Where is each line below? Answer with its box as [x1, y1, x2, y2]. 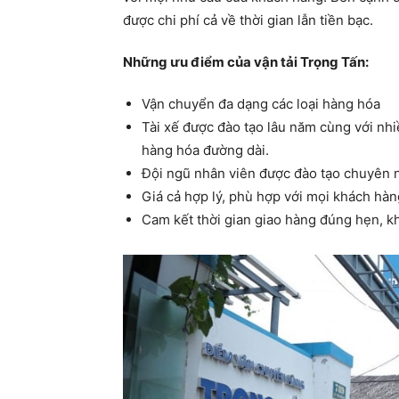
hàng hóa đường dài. [142, 142, 269, 159]
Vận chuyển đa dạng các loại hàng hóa [142, 95, 380, 113]
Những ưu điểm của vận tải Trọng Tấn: [123, 53, 369, 71]
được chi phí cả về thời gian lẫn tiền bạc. [123, 12, 373, 29]
